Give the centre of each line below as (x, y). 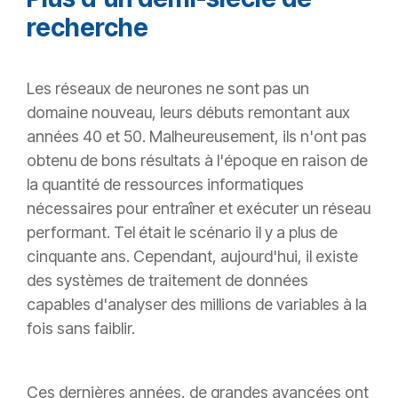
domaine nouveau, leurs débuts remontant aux (188, 113)
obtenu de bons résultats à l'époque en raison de (197, 161)
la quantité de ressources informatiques (165, 185)
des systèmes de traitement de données (167, 281)
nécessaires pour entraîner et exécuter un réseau (199, 209)
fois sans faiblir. (81, 329)
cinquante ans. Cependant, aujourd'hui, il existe (192, 257)
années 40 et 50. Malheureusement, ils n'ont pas (197, 137)
